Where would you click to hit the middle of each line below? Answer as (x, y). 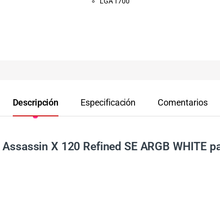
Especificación (108, 102)
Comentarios (183, 102)
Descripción (35, 102)
